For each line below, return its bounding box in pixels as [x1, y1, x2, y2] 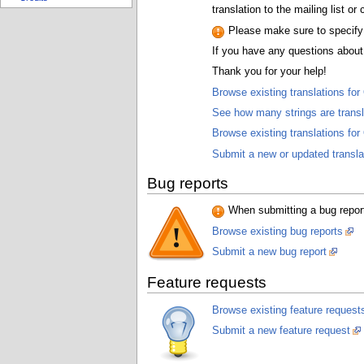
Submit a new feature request [212, 325, 351, 337]
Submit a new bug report [212, 245, 327, 258]
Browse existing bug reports [212, 225, 344, 237]
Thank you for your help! [212, 66, 327, 78]
